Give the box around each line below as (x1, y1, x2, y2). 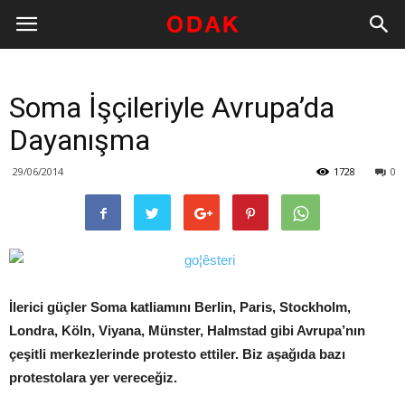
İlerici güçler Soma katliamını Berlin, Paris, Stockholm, (9, 299, 351, 315)
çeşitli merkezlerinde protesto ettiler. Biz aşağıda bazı (9, 346, 345, 362)
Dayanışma (9, 123, 150, 157)
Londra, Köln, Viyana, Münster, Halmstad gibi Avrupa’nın (9, 323, 365, 338)
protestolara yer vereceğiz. (9, 370, 177, 385)
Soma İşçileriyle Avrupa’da (9, 90, 334, 125)
